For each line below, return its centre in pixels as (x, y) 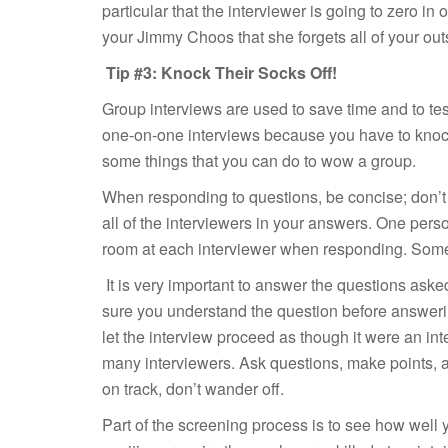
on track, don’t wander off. (193, 388)
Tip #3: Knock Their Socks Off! (221, 72)
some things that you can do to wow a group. (261, 160)
